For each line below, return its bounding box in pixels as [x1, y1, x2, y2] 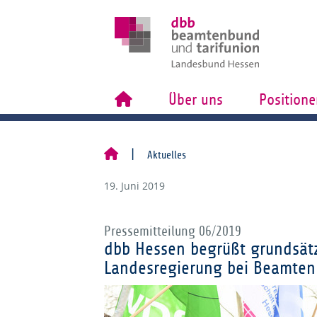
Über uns [168, 91, 223, 108]
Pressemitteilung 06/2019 [104, 224, 241, 238]
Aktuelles [147, 149, 186, 161]
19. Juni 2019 [104, 179, 165, 192]
